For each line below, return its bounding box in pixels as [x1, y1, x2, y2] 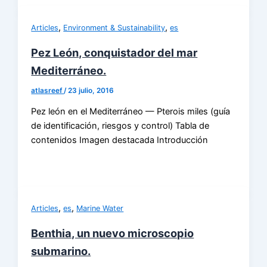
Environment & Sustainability [63, 23, 166, 32]
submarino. [31, 244, 91, 258]
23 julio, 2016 [68, 86, 114, 95]
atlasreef [31, 86, 64, 95]
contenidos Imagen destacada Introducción [31, 135, 209, 146]
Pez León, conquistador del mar [31, 45, 198, 59]
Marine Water [76, 204, 124, 213]
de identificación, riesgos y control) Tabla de [31, 120, 210, 132]
